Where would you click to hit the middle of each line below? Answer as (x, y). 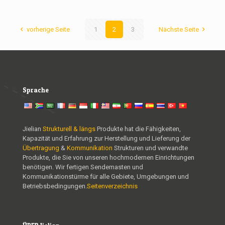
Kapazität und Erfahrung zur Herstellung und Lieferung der (106, 139)
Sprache (36, 90)
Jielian (33, 129)
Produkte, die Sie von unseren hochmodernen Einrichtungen (108, 158)
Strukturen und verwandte (150, 148)
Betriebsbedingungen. (55, 186)
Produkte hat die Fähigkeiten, (138, 129)
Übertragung (42, 148)
